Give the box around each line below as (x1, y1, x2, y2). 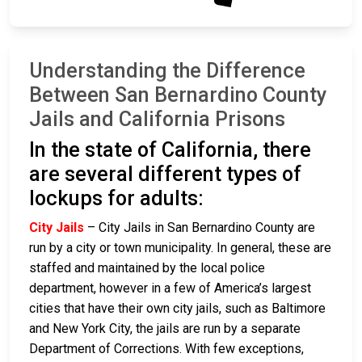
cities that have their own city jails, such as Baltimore (29, 300, 326, 316)
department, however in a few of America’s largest (29, 280, 311, 296)
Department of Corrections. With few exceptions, (29, 340, 304, 356)
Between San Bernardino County (29, 82, 326, 107)
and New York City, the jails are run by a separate (29, 320, 301, 336)
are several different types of (29, 162, 301, 186)
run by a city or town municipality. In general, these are (29, 239, 331, 255)
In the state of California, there (29, 137, 311, 162)
